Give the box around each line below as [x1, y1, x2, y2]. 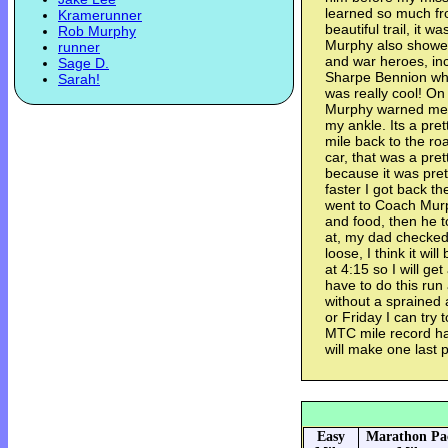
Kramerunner [58, 7, 142, 24]
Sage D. [58, 55, 109, 72]
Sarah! [58, 71, 100, 88]
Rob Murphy [58, 23, 136, 40]
